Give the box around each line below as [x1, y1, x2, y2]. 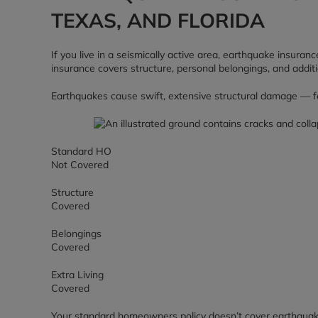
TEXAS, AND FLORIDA [51, 8, 265, 33]
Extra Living [51, 268, 104, 281]
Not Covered [51, 158, 109, 171]
